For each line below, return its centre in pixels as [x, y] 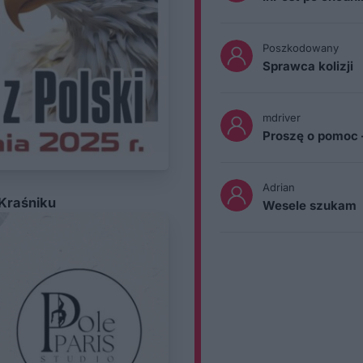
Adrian [279, 187]
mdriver [282, 117]
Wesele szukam [310, 205]
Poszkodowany [301, 48]
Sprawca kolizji [308, 66]
